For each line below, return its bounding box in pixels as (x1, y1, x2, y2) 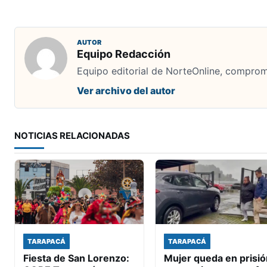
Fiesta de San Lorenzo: (23, 252, 129, 264)
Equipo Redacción (77, 47, 170, 60)
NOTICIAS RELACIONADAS (14, 129, 130, 141)
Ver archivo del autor (77, 84, 175, 97)
